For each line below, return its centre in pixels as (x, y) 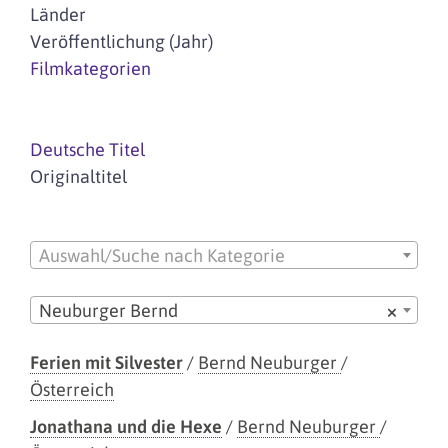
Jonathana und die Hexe (126, 426)
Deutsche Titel (87, 149)
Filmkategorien (90, 68)
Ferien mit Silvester (106, 362)
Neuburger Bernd (108, 310)
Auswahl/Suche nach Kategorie (162, 256)
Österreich (72, 389)
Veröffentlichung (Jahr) (121, 41)
